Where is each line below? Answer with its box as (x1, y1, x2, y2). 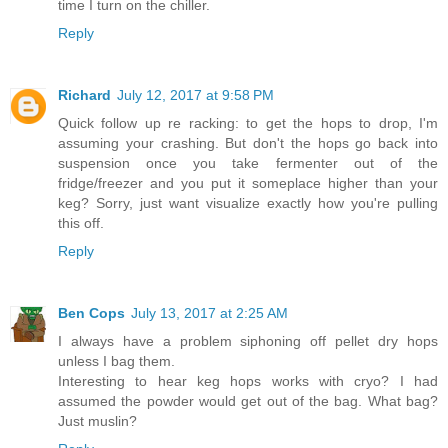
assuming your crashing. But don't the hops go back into (58, 135, 438, 152)
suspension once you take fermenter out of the (58, 155, 438, 172)
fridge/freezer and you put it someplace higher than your (58, 175, 438, 192)
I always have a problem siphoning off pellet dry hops (58, 333, 438, 350)
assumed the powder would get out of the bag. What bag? (58, 393, 438, 410)
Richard (58, 87, 111, 104)
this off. (58, 215, 104, 232)
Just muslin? (58, 413, 137, 430)
